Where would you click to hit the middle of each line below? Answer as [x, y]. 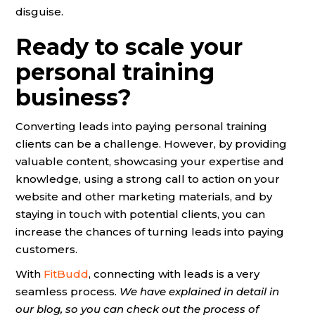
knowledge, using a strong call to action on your [148, 179]
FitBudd [66, 274]
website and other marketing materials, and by [144, 197]
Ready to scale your [129, 47]
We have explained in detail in [199, 292]
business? [73, 98]
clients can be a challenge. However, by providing [151, 144]
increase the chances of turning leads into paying [150, 232]
